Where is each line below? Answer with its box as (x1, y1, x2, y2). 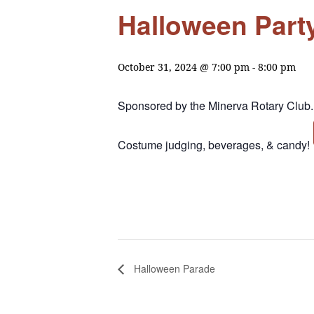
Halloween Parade (131, 261, 215, 275)
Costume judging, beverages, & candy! (118, 137, 310, 153)
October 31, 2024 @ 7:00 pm (118, 60, 250, 74)
